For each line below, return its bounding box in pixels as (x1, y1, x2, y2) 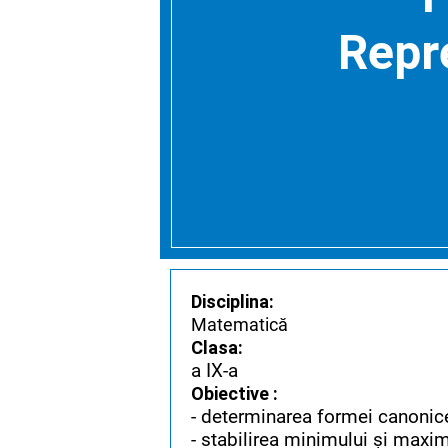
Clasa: (191, 337, 243, 359)
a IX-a (191, 359, 238, 383)
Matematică (191, 314, 288, 336)
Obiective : (191, 383, 278, 405)
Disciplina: (191, 291, 274, 313)
